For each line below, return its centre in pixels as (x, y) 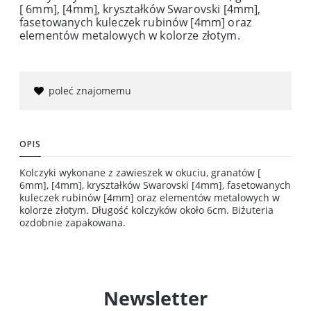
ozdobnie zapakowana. (73, 222)
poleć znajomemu (90, 90)
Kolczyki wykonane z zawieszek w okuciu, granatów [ (140, 172)
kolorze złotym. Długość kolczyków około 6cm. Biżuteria (146, 210)
